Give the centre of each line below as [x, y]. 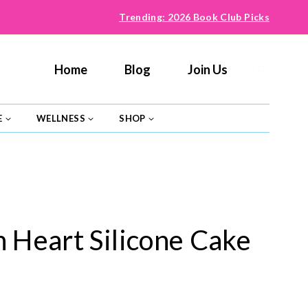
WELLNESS [61, 118]
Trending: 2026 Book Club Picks [194, 17]
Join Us [208, 69]
